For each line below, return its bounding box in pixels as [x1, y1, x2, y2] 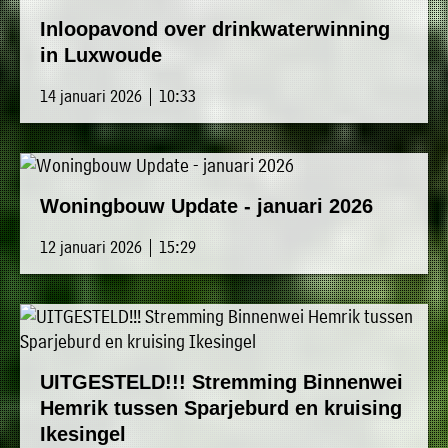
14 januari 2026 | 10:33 [40, 85, 196, 107]
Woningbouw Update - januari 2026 [40, 195, 373, 218]
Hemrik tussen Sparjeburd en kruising [40, 397, 402, 420]
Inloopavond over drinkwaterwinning [40, 18, 390, 41]
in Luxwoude [40, 44, 162, 67]
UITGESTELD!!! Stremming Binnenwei [40, 371, 403, 394]
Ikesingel [40, 423, 126, 446]
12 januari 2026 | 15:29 [40, 236, 196, 258]
